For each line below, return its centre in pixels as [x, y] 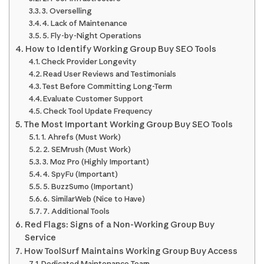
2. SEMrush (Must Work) [87, 149]
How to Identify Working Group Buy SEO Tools [121, 49]
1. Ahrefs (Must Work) [81, 137]
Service [40, 238]
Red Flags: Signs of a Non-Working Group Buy [119, 225]
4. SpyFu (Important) [81, 174]
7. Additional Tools [77, 211]
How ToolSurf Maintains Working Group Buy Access [131, 251]
